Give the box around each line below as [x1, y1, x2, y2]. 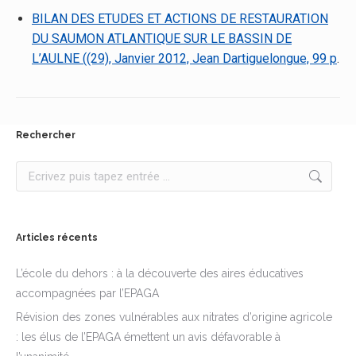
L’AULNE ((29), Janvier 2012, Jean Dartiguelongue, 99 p [32, 51, 337, 67]
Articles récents [16, 232, 98, 244]
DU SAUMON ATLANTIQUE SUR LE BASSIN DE [32, 31, 292, 47]
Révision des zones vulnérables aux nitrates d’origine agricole [16, 311, 332, 324]
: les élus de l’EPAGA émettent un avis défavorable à [16, 331, 281, 344]
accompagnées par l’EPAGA [16, 287, 159, 300]
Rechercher [16, 130, 75, 141]
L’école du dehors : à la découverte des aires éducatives [16, 267, 304, 281]
